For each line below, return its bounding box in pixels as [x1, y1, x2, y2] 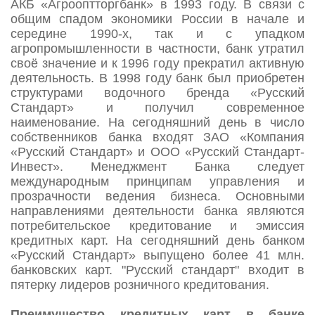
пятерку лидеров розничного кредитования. [11, 278, 269, 292]
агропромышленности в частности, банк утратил [11, 41, 304, 56]
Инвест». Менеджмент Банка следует [11, 160, 304, 174]
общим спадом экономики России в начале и [11, 12, 304, 27]
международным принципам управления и [11, 174, 304, 189]
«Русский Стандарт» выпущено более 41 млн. [11, 248, 304, 263]
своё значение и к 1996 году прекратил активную [11, 56, 304, 71]
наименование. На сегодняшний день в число [11, 115, 304, 130]
